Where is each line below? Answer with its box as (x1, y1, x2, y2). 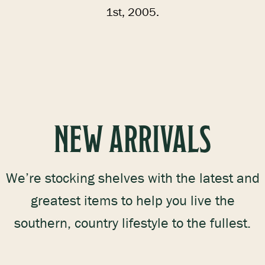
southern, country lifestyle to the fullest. (14, 214, 251, 231)
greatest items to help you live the (30, 192, 235, 209)
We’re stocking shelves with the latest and (5, 169, 260, 186)
